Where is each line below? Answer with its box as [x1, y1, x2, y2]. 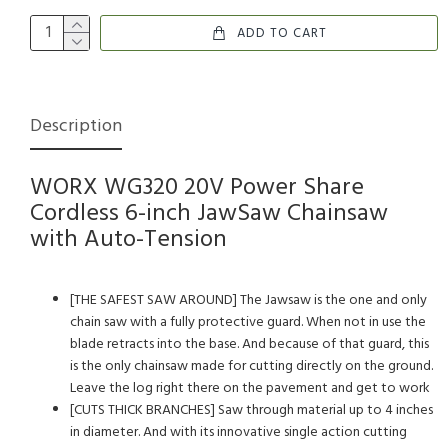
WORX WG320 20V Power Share [30, 169, 364, 207]
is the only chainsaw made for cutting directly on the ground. [70, 355, 433, 378]
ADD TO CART [237, 22, 327, 44]
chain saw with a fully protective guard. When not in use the [70, 311, 426, 334]
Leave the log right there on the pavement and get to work [70, 377, 430, 400]
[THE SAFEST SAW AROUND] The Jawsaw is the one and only [70, 289, 427, 312]
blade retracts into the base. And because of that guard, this [70, 333, 429, 356]
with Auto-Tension [30, 221, 227, 259]
